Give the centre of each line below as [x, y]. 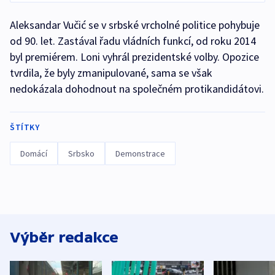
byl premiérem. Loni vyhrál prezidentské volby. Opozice [134, 57]
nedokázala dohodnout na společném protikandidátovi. [137, 89]
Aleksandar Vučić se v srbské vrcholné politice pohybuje [135, 25]
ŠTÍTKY [25, 127]
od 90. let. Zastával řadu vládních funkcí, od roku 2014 [133, 41]
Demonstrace [140, 154]
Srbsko [81, 154]
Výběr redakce [64, 238]
